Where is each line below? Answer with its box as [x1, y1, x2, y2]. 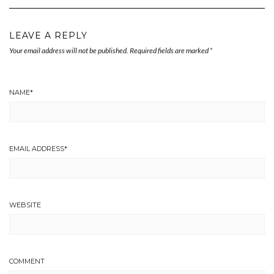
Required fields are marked [130, 45, 210, 55]
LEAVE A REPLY [9, 29, 87, 41]
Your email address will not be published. [9, 45, 128, 55]
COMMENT [9, 256, 45, 265]
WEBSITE [9, 200, 41, 209]
